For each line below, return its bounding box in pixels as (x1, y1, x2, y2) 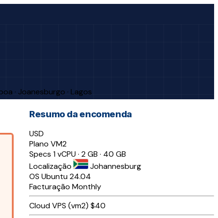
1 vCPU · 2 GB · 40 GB (53, 149, 126, 160)
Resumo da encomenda (29, 108, 132, 120)
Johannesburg (90, 161, 141, 172)
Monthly (72, 182, 101, 192)
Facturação (29, 182, 70, 192)
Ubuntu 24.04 (41, 171, 91, 182)
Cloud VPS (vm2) (29, 200, 89, 211)
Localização (29, 161, 72, 172)
